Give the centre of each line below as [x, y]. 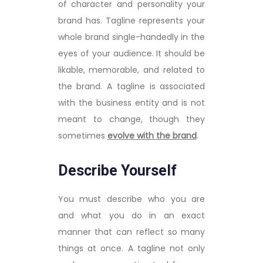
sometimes [82, 135]
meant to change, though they [131, 119]
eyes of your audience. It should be [131, 53]
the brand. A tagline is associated [131, 86]
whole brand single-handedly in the [131, 37]
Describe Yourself [117, 171]
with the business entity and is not [131, 102]
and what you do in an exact [131, 215]
